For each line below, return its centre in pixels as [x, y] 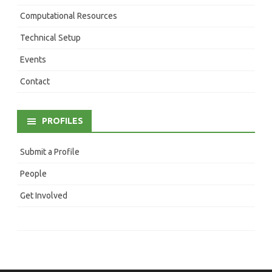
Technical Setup [50, 37]
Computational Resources [69, 15]
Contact [35, 81]
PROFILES [63, 121]
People [33, 173]
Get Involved [44, 195]
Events [33, 59]
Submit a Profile [50, 151]
